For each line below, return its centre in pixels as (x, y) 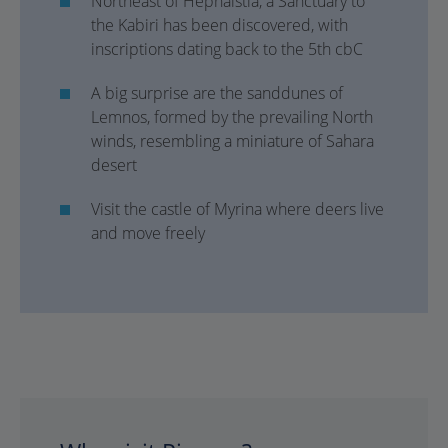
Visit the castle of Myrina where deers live (237, 209)
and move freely (148, 233)
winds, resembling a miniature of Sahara (232, 141)
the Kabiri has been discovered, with (219, 25)
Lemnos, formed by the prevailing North (232, 117)
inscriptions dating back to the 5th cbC (227, 49)
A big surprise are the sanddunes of (217, 93)
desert (114, 165)
